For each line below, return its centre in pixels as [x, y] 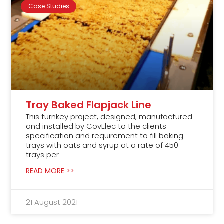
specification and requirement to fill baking [105, 136]
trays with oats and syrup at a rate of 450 [102, 145]
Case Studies [49, 6]
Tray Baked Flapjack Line [89, 105]
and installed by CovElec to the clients [96, 126]
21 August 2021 [52, 202]
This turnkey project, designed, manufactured [109, 117]
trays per [43, 155]
